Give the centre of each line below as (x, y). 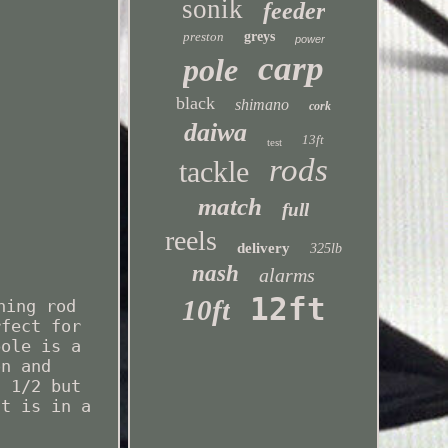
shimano (262, 104)
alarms (287, 275)
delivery (264, 248)
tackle (214, 171)
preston (203, 36)
